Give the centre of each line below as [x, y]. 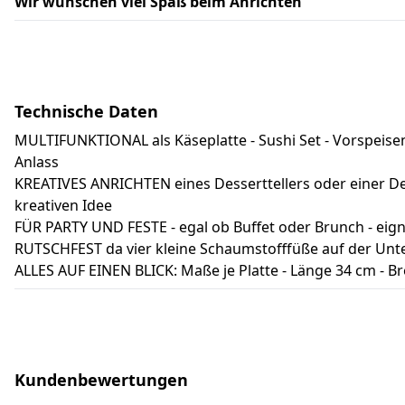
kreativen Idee [63, 205]
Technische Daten [86, 111]
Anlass [37, 161]
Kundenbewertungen [101, 379]
